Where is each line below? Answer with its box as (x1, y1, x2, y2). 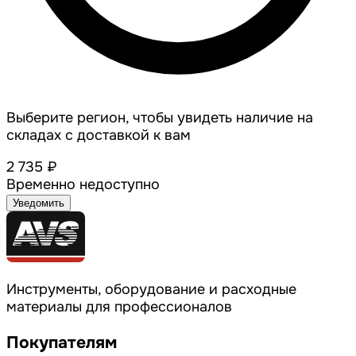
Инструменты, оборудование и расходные (6, 281, 296, 299)
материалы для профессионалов (6, 298, 232, 316)
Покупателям (6, 332, 117, 354)
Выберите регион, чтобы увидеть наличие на (6, 109, 313, 127)
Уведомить (13, 197, 64, 210)
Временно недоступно (6, 176, 160, 194)
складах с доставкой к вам (6, 126, 191, 145)
